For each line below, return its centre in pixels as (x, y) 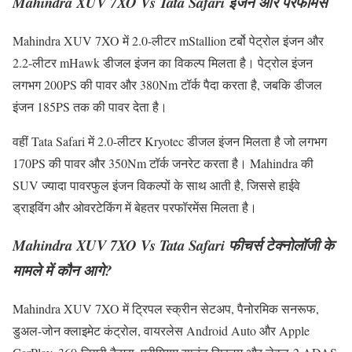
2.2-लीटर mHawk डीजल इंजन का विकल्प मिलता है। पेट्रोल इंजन (163, 62)
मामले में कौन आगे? (62, 271)
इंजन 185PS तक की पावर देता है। (90, 106)
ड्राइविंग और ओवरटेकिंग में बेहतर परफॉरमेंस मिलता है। (135, 207)
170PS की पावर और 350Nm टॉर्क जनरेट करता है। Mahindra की (163, 163)
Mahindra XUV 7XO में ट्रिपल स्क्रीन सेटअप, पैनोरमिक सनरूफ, (166, 309)
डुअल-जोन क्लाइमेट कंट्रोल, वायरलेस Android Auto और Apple (161, 331)
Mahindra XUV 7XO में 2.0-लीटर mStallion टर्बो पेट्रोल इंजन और (168, 40)
